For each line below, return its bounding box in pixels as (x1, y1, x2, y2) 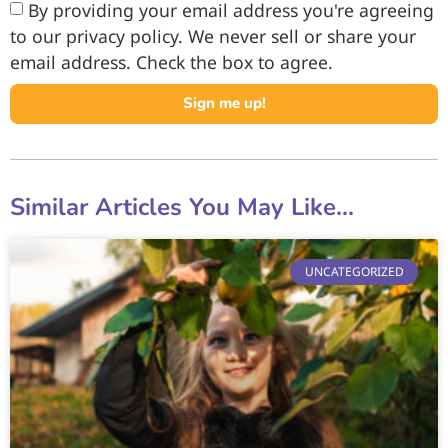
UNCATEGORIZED (304, 263, 404, 281)
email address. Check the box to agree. (10, 49, 333, 74)
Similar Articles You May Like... (10, 190, 354, 223)
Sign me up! (182, 93, 266, 114)
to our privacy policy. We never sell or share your (10, 23, 416, 48)
